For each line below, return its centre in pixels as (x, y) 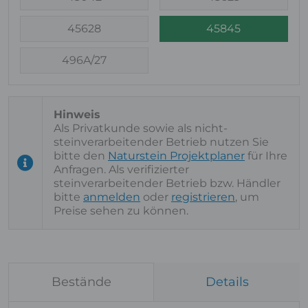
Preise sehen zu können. (121, 211)
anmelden (112, 197)
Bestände (81, 282)
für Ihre (266, 156)
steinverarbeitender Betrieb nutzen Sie (161, 142)
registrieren (203, 197)
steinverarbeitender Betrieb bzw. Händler (167, 183)
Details (227, 282)
